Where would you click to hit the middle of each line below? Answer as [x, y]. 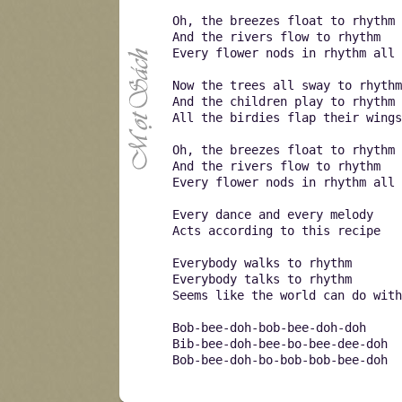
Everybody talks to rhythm [262, 279]
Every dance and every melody [273, 214]
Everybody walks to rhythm [262, 263]
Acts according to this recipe [276, 231]
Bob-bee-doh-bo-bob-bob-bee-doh [280, 360]
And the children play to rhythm [284, 101]
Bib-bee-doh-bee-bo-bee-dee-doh [280, 344]
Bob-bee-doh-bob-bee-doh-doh [269, 328]
